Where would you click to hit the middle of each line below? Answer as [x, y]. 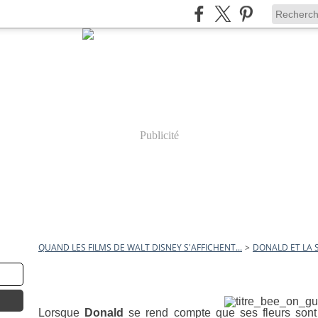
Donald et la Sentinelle [279, 285]
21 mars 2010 [59, 270]
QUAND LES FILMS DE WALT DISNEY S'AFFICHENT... [140, 247]
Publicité [159, 135]
